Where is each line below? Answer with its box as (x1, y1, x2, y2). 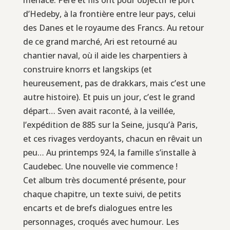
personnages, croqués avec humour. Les (23, 216, 179, 227)
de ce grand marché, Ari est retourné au (23, 35, 177, 47)
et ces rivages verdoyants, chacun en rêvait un (23, 132, 202, 144)
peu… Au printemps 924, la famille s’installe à (23, 146, 196, 158)
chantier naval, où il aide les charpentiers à (23, 49, 187, 61)
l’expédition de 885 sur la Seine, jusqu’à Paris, (23, 119, 198, 130)
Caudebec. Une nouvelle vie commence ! (23, 160, 178, 172)
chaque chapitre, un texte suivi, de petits (23, 188, 181, 200)
